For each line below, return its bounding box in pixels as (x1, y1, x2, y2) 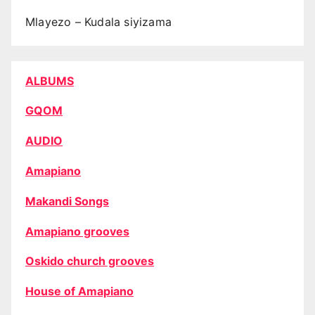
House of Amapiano (25, 284, 134, 299)
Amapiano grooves (25, 224, 129, 238)
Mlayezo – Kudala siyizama (25, 14, 172, 29)
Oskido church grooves (25, 254, 154, 269)
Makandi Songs (25, 193, 109, 208)
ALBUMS (25, 73, 74, 88)
